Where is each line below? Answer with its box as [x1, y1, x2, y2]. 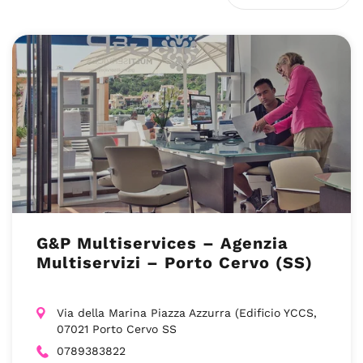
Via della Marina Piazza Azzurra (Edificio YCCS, [57, 306, 317, 319]
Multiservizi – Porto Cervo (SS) [36, 253, 313, 272]
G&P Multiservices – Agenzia [36, 233, 288, 253]
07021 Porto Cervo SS [57, 322, 177, 335]
